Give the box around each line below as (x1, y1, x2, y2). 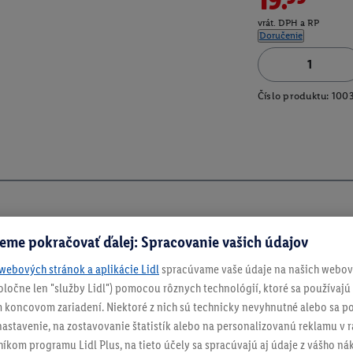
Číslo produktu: (257, 90, 329, 102)
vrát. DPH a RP (257, 17, 319, 29)
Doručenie (258, 30, 303, 42)
